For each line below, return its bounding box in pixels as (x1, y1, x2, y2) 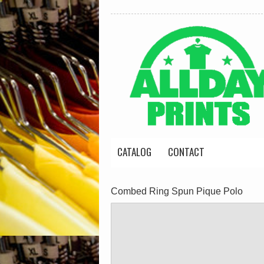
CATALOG (117, 144, 151, 159)
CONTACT (168, 144, 204, 159)
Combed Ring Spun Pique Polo (111, 186, 243, 196)
